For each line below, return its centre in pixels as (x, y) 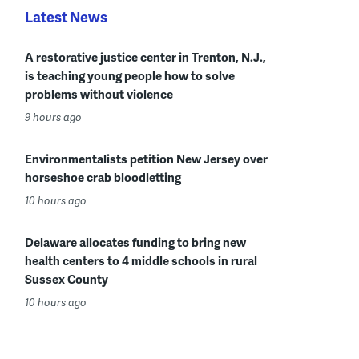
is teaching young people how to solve (130, 75)
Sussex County (67, 279)
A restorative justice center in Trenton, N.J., (145, 57)
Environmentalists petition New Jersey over (146, 159)
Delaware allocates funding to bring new (135, 242)
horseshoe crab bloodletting (103, 177)
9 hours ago (53, 117)
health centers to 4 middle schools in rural (141, 260)
